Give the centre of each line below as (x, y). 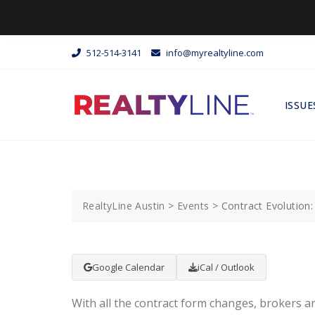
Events (193, 206)
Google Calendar (128, 268)
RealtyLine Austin (124, 206)
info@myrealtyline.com (214, 52)
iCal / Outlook (226, 268)
